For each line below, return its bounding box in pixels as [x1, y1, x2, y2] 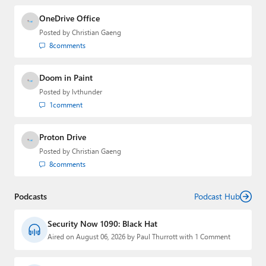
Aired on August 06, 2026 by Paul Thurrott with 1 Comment [47, 232, 230, 242]
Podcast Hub [194, 191, 240, 202]
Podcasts [14, 191, 47, 202]
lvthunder [72, 87, 102, 97]
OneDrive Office [39, 12, 100, 24]
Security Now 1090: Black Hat [47, 218, 157, 230]
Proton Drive [39, 131, 86, 143]
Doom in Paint [39, 72, 93, 84]
